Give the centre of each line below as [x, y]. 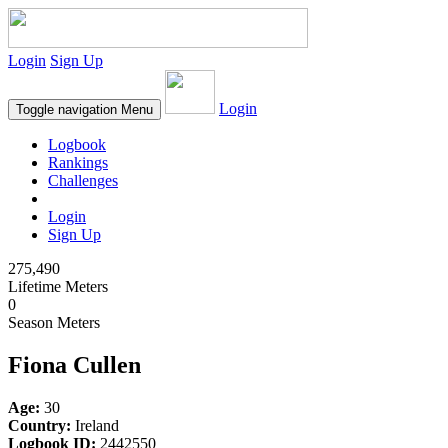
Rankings [78, 162]
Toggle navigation [66, 109]
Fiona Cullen [74, 364]
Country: [39, 425]
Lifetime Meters [58, 286]
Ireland [95, 425]
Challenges [83, 180]
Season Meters [54, 322]
